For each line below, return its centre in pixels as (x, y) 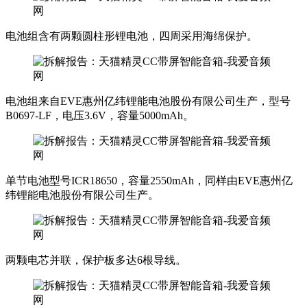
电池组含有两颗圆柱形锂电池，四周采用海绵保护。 (132, 36)
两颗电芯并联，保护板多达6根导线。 (96, 260)
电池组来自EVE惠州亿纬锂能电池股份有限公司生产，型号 (148, 101)
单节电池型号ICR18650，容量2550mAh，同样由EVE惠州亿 (149, 180)
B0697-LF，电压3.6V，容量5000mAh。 (100, 115)
